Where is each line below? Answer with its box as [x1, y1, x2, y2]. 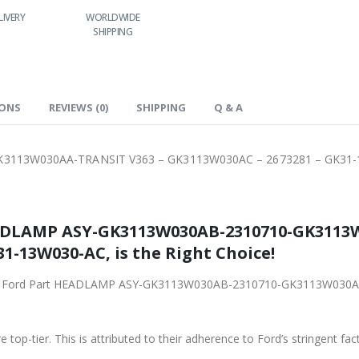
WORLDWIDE [70, 10, 124, 24]
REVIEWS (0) [49, 99, 108, 115]
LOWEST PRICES [151, 10, 219, 24]
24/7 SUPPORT [254, 10, 317, 24]
